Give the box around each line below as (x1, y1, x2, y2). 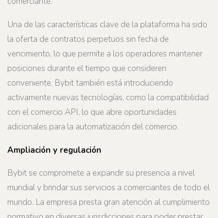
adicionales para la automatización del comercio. (7, 121, 179, 132)
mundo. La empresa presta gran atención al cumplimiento (7, 197, 210, 208)
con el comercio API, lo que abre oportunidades (7, 106, 177, 118)
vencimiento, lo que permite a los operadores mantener (7, 48, 202, 59)
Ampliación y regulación (7, 144, 101, 156)
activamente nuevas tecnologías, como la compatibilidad (7, 91, 209, 103)
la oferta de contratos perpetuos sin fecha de (7, 33, 169, 45)
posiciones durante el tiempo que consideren (7, 62, 166, 74)
